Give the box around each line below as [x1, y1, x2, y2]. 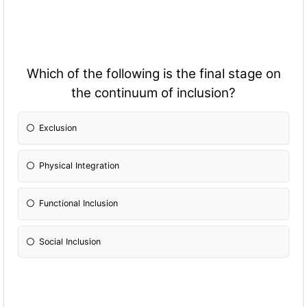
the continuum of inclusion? [71, 85, 236, 101]
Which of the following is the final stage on [26, 66, 281, 82]
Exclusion [39, 123, 77, 134]
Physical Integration [39, 160, 120, 171]
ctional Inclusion [53, 198, 119, 209]
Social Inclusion [39, 236, 101, 247]
